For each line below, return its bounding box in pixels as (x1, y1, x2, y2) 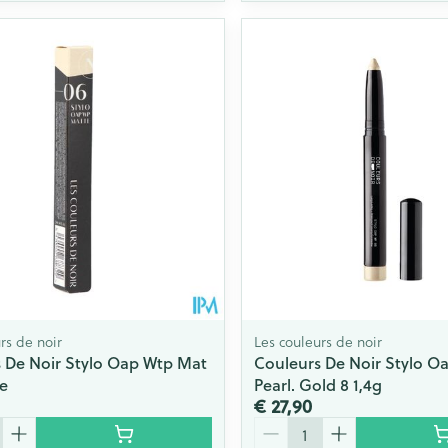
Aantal (252, 414, 302, 438)
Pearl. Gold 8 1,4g (253, 373, 382, 397)
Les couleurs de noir (253, 331, 382, 353)
